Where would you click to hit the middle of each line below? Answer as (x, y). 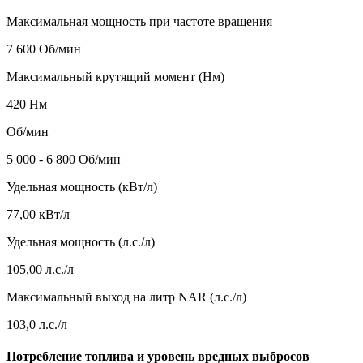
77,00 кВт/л (38, 215)
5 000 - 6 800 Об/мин (64, 160)
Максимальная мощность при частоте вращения (139, 22)
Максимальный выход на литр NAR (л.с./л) (126, 297)
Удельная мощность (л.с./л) (81, 242)
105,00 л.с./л (40, 270)
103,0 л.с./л (37, 325)
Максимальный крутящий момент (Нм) (115, 77)
